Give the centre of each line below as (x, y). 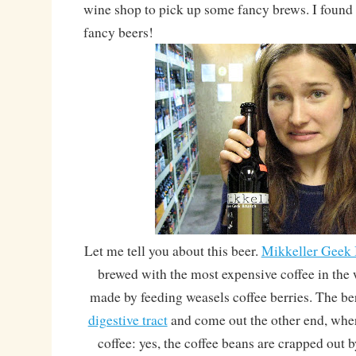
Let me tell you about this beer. (172, 251)
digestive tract (128, 320)
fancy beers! (118, 33)
